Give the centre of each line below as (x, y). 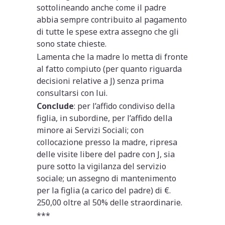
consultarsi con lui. (72, 93)
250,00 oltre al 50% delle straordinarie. (110, 202)
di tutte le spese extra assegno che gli (108, 31)
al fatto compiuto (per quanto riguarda (109, 69)
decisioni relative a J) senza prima (100, 81)
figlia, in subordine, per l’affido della (105, 118)
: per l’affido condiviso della (125, 106)
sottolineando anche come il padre (102, 7)
